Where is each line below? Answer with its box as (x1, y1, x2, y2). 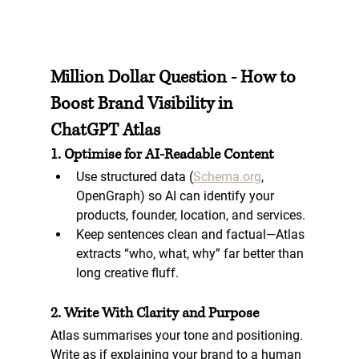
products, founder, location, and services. (75, 207, 305, 223)
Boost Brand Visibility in (50, 91, 237, 115)
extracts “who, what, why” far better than (75, 245, 307, 261)
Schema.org (192, 168, 261, 184)
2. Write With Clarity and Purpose (50, 303, 259, 323)
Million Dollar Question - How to (50, 65, 300, 89)
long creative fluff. (75, 264, 179, 280)
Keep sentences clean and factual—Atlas (75, 226, 308, 242)
